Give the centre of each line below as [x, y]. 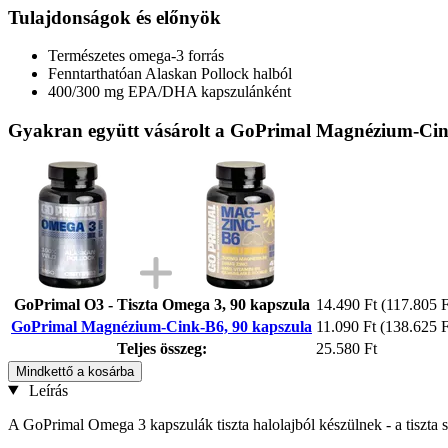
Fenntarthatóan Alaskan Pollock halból [170, 74]
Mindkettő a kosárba [75, 371]
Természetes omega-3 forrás [136, 56]
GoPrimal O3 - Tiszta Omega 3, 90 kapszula [161, 304]
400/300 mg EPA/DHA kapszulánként [169, 92]
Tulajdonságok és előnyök [114, 17]
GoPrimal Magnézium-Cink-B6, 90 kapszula [161, 326]
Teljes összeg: [161, 348]
